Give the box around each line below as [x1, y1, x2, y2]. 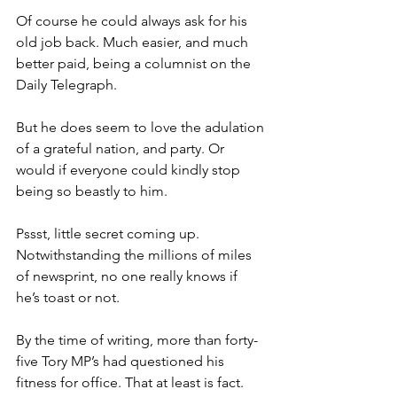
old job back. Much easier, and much [16, 34, 252, 51]
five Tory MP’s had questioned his [16, 353, 228, 370]
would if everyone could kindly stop [16, 161, 244, 179]
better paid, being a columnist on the [16, 55, 254, 73]
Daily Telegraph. [16, 76, 117, 94]
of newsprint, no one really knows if [16, 268, 241, 285]
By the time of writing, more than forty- [16, 331, 258, 349]
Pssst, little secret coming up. [16, 225, 203, 243]
